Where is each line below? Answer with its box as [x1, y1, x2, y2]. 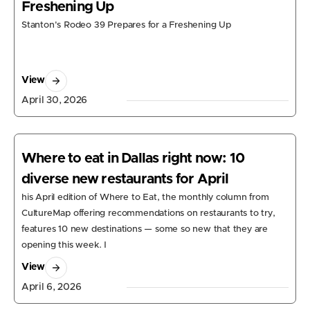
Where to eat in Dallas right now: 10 [21, 151, 245, 165]
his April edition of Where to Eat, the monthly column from [21, 192, 269, 202]
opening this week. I [21, 240, 107, 250]
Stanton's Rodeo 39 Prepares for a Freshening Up [21, 20, 231, 30]
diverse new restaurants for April [21, 172, 229, 186]
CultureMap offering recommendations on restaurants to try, [21, 208, 275, 218]
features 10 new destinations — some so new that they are [21, 224, 268, 234]
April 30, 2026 [21, 95, 88, 105]
